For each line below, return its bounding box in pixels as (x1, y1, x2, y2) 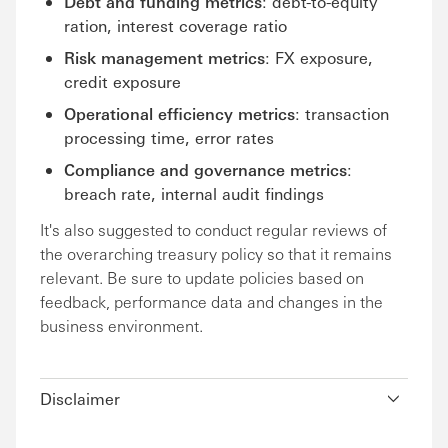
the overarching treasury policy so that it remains (40, 243, 392, 264)
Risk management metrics (64, 47, 265, 68)
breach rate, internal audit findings (64, 183, 324, 204)
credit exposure (64, 71, 181, 92)
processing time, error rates (64, 127, 274, 148)
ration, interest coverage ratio (64, 15, 287, 36)
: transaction (295, 103, 389, 124)
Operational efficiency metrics (64, 103, 295, 124)
